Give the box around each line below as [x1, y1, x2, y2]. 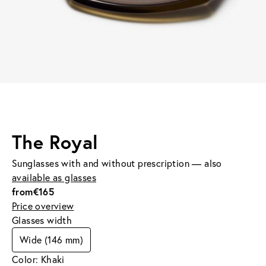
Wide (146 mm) [20, 233, 84, 246]
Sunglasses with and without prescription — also [12, 156, 222, 169]
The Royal [12, 129, 99, 154]
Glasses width [12, 213, 72, 226]
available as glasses [12, 170, 97, 183]
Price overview [12, 199, 74, 212]
